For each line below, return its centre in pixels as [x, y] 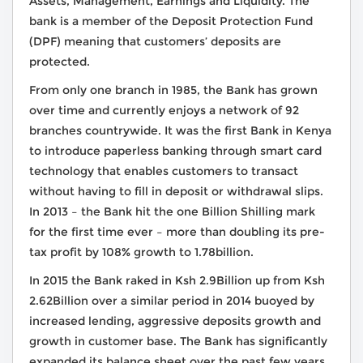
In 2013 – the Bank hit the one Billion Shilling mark [172, 212]
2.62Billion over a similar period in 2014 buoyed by [172, 301]
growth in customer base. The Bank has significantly [178, 342]
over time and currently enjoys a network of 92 [164, 111]
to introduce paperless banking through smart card [175, 151]
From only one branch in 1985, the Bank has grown [173, 90]
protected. [60, 62]
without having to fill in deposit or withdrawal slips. [176, 192]
